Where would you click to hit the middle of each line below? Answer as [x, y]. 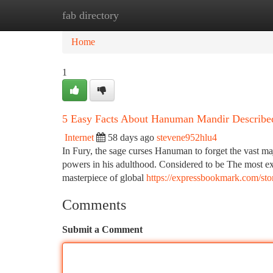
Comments [94, 205]
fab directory [90, 15]
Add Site [227, 15]
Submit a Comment [102, 229]
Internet [79, 137]
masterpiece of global [104, 178]
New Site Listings [157, 15]
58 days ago [131, 137]
